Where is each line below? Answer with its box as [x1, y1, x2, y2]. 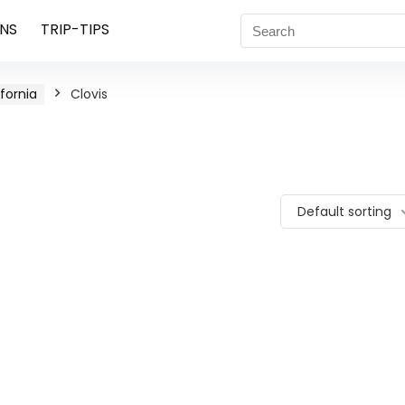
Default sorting [297, 202, 391, 221]
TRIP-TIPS [40, 19, 109, 40]
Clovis [71, 85, 108, 103]
